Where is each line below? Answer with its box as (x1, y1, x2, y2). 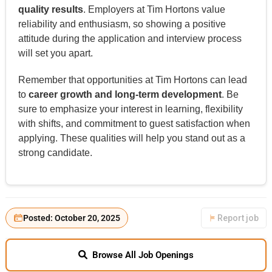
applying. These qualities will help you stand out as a (18, 132, 245, 143)
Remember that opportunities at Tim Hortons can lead (18, 74, 247, 85)
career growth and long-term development (28, 89, 222, 100)
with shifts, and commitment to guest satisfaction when (18, 118, 250, 129)
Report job (217, 212, 259, 223)
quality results (18, 4, 83, 15)
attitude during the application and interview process (18, 33, 242, 44)
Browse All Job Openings (92, 249, 194, 260)
